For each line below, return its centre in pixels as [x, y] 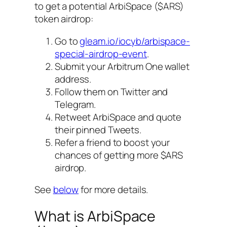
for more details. [113, 190]
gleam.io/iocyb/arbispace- [135, 41]
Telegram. [75, 104]
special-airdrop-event [101, 53]
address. [73, 79]
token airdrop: [64, 19]
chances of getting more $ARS [119, 155]
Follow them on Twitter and [111, 91]
